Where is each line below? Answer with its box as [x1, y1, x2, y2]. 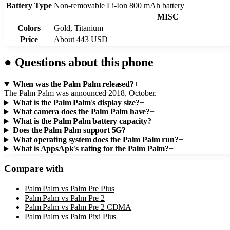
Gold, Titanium [54, 23, 103, 32]
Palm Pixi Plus [70, 212, 117, 221]
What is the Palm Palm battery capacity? [12, 117, 151, 126]
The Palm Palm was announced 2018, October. [4, 89, 157, 98]
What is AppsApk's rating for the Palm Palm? [12, 144, 169, 154]
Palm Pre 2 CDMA [70, 202, 132, 212]
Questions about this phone [11, 55, 154, 69]
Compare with [4, 163, 64, 175]
